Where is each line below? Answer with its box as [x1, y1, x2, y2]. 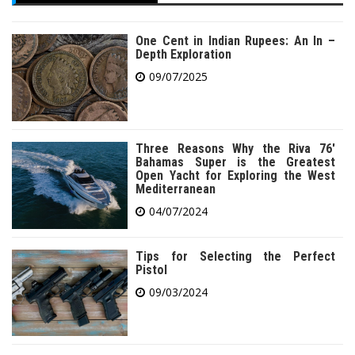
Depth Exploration [136, 47, 232, 63]
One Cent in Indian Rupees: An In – [136, 33, 335, 49]
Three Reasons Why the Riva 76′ [136, 140, 335, 156]
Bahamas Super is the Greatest [136, 154, 335, 170]
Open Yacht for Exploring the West [136, 167, 335, 183]
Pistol [136, 261, 168, 277]
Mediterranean [136, 181, 216, 197]
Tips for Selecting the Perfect [136, 248, 335, 264]
